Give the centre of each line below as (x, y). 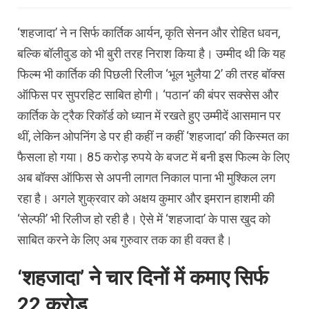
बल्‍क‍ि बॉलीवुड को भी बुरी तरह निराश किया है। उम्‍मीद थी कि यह (151, 54)
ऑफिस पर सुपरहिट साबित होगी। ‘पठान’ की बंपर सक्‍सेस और (148, 95)
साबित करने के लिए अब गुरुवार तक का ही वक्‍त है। (125, 240)
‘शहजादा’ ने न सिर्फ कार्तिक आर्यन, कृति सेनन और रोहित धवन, (149, 33)
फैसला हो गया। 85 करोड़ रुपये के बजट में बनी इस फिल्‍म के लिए (153, 157)
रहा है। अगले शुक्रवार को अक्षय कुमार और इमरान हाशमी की (146, 199)
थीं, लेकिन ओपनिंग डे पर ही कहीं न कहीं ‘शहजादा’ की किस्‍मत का (153, 137)
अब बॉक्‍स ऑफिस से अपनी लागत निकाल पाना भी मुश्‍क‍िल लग (146, 178)
